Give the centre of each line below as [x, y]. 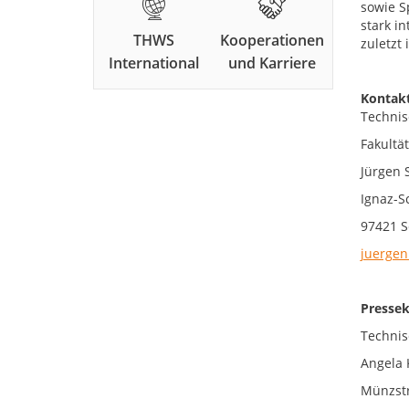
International [153, 63]
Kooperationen [273, 41]
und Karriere [273, 63]
